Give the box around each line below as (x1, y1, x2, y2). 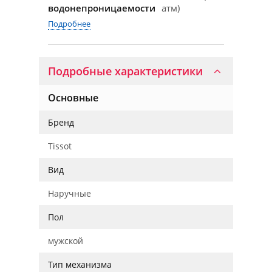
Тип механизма (48, 259, 112, 270)
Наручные (48, 188, 91, 199)
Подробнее (48, 18, 90, 29)
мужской (48, 235, 83, 246)
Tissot (48, 140, 72, 152)
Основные (48, 91, 98, 104)
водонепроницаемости (48, 2, 155, 14)
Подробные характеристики (48, 64, 203, 78)
